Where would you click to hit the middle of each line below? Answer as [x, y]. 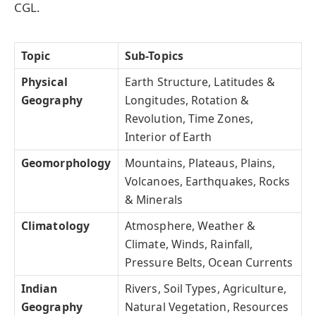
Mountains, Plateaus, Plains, [200, 163]
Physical [44, 82]
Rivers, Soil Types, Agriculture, [206, 289]
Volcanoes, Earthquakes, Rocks [208, 182]
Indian [39, 289]
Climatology [55, 226]
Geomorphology [66, 163]
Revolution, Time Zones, [189, 119]
